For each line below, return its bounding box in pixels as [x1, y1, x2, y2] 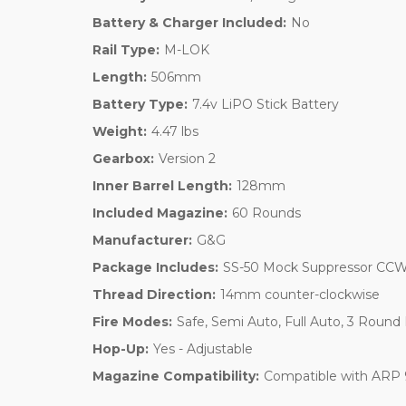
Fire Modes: [92, 313, 172, 330]
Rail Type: [92, 41, 159, 58]
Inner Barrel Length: [92, 177, 232, 194]
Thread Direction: [92, 285, 216, 303]
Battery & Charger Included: [92, 14, 286, 31]
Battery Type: [92, 95, 188, 112]
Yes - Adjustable [152, 340, 253, 357]
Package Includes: [92, 258, 218, 275]
